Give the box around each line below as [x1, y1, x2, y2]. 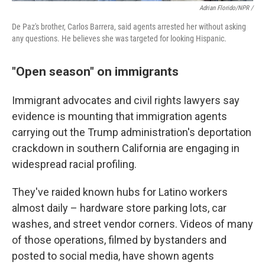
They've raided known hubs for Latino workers [12, 186, 228, 198]
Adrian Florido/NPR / [199, 4, 253, 12]
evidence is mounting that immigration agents [12, 110, 227, 122]
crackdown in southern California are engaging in [12, 142, 240, 154]
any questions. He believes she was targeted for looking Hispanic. [12, 34, 227, 43]
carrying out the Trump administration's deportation [12, 126, 251, 138]
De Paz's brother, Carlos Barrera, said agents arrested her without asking [12, 22, 246, 31]
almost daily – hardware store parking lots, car [12, 202, 227, 214]
